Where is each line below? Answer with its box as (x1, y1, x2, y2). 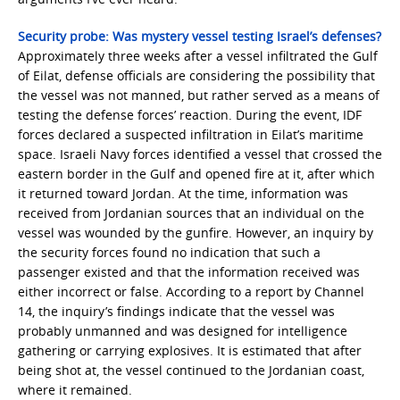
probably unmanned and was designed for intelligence (18, 322, 347, 339)
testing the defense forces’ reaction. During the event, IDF (18, 106, 362, 123)
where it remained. (18, 381, 132, 398)
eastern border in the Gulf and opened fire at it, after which (18, 165, 375, 182)
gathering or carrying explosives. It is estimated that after (18, 342, 362, 359)
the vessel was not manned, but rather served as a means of (18, 87, 379, 104)
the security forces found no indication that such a (18, 244, 321, 261)
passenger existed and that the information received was (18, 263, 360, 280)
